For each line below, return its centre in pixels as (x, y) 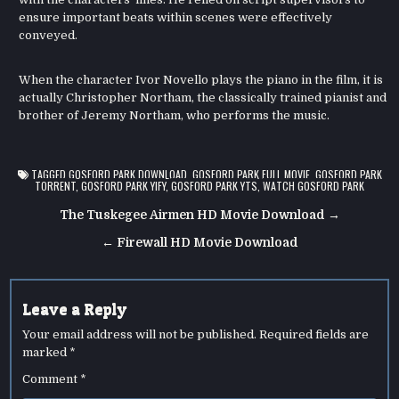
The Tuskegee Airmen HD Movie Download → (199, 215)
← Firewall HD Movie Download (199, 242)
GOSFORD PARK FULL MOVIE (251, 174)
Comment (52, 379)
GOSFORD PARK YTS (214, 185)
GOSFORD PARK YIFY (123, 185)
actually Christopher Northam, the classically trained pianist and (203, 98)
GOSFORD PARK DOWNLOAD (127, 174)
